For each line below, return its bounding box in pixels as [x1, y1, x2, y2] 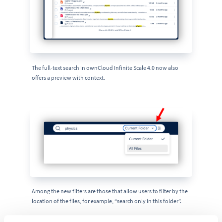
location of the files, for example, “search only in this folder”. [31, 197, 181, 205]
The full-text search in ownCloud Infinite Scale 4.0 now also [31, 63, 178, 71]
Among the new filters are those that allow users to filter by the [31, 187, 188, 195]
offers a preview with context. [31, 73, 105, 81]
